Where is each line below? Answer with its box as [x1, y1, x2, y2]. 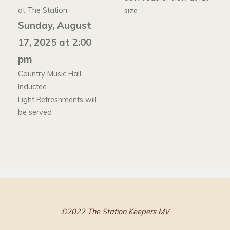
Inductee [18, 82, 47, 91]
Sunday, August [18, 18, 92, 31]
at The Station [18, 5, 68, 15]
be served [18, 107, 52, 117]
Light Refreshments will [18, 94, 97, 104]
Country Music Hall [18, 69, 82, 79]
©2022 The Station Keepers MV [61, 207, 169, 217]
